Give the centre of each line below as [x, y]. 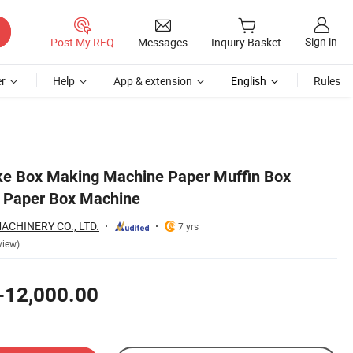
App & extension [153, 81]
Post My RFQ [82, 42]
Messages [163, 42]
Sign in [321, 42]
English [249, 81]
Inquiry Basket [246, 43]
